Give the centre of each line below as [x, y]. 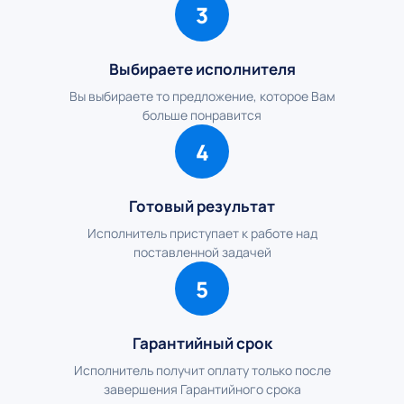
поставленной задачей [202, 252]
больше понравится [202, 115]
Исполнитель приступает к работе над [202, 233]
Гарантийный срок [202, 343]
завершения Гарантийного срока [202, 389]
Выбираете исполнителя [202, 69]
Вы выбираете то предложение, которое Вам [202, 96]
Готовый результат [202, 206]
